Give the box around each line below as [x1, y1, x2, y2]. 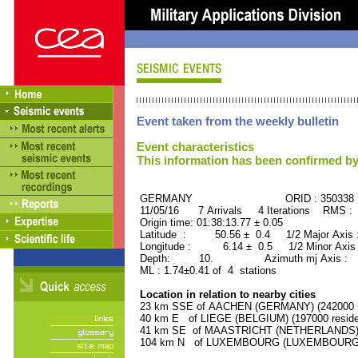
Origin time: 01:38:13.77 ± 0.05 [137, 217, 283, 229]
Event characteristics [137, 140, 254, 153]
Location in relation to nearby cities [137, 288, 316, 300]
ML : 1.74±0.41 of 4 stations [137, 265, 276, 276]
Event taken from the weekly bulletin [137, 114, 339, 128]
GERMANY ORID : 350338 [137, 193, 354, 205]
